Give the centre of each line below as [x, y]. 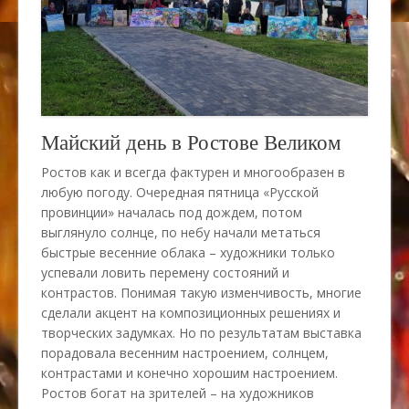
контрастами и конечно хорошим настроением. [189, 372]
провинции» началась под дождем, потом [172, 212]
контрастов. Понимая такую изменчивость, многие [201, 292]
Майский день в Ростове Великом [191, 144]
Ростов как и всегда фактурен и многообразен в [193, 172]
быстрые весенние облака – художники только [188, 252]
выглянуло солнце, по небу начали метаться [181, 232]
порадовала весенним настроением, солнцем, [185, 352]
